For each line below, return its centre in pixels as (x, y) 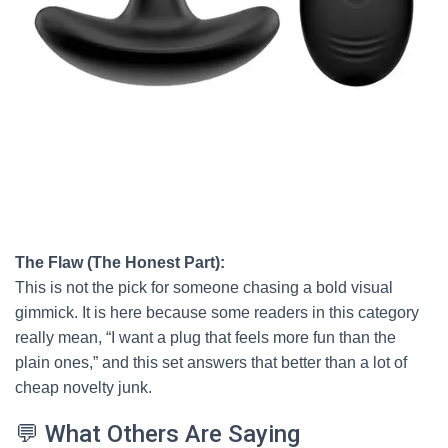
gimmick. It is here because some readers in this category (217, 312)
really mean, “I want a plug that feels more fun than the (205, 337)
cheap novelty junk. (83, 387)
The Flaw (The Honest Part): (120, 262)
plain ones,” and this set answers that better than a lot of (211, 362)
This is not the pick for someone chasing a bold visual (204, 287)
